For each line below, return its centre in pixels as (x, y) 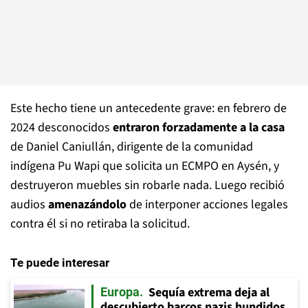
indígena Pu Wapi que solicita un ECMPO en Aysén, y (145, 166)
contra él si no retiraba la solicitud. (100, 223)
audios (29, 204)
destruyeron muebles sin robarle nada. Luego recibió (147, 185)
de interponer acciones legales (207, 204)
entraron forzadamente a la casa (199, 127)
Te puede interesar (60, 262)
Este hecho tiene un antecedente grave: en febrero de (148, 108)
